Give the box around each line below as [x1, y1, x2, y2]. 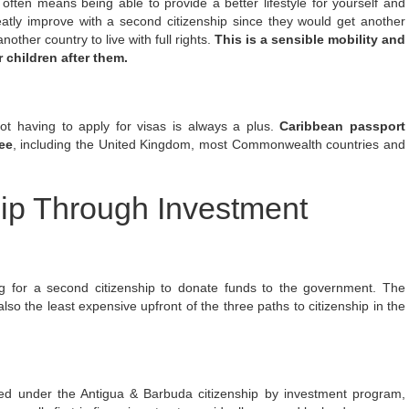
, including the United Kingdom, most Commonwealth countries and [12, 137, 405, 152]
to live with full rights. [88, 31, 215, 47]
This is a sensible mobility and [215, 31, 405, 47]
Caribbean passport [279, 119, 406, 134]
